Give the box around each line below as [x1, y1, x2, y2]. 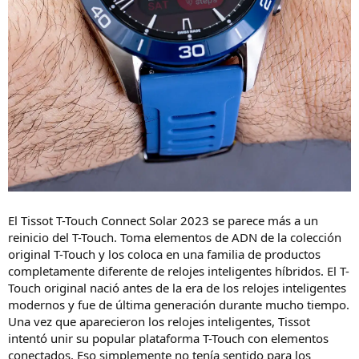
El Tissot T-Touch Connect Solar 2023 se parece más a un [8, 212, 318, 229]
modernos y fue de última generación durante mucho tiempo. [8, 296, 349, 313]
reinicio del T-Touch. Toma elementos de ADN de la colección [8, 229, 341, 246]
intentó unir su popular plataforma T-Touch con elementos [8, 330, 329, 347]
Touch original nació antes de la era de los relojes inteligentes [8, 280, 346, 296]
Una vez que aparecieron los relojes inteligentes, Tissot [8, 313, 310, 330]
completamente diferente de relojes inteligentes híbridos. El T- [8, 263, 349, 280]
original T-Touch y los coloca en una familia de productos [8, 246, 321, 263]
